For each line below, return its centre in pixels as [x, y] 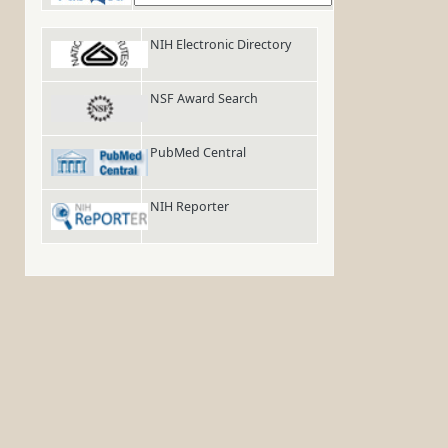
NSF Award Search [204, 99]
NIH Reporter [189, 207]
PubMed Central [198, 153]
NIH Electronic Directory [220, 45]
